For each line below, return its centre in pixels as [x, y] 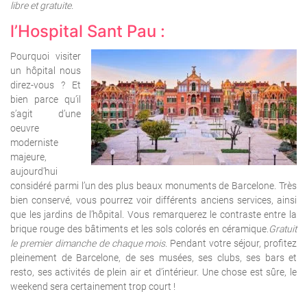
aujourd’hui [34, 172]
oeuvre [25, 128]
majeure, [28, 157]
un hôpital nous [46, 71]
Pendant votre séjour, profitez [232, 244]
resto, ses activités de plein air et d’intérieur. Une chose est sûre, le [153, 272]
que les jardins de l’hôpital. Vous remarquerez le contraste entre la [153, 215]
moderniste [34, 143]
